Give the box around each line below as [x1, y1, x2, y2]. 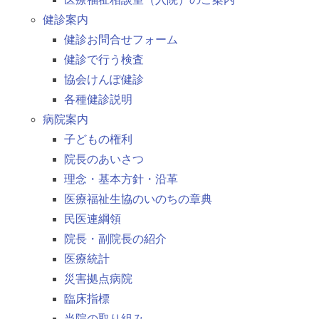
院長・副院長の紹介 [64, 233, 167, 246]
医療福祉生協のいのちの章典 [64, 193, 212, 206]
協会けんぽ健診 [64, 73, 144, 86]
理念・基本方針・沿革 [64, 173, 178, 186]
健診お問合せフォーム [64, 33, 178, 46]
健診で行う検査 [64, 53, 144, 66]
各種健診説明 [64, 93, 132, 106]
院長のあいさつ [64, 153, 144, 166]
